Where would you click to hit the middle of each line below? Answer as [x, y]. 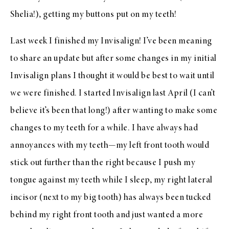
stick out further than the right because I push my [103, 163]
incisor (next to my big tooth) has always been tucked [111, 198]
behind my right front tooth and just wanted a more [107, 215]
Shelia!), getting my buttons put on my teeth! [94, 15]
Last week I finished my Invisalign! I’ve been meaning [111, 41]
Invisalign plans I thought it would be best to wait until [112, 76]
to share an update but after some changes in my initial [113, 59]
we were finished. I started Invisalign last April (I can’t [113, 93]
